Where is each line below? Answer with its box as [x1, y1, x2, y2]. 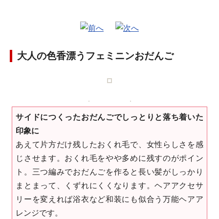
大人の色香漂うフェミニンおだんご [17, 50, 174, 62]
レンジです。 [16, 208, 63, 218]
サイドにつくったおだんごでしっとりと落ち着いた [16, 112, 203, 122]
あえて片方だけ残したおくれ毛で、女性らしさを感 [16, 140, 203, 149]
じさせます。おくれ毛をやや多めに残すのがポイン [16, 153, 203, 163]
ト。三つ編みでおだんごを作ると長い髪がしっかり [16, 167, 203, 176]
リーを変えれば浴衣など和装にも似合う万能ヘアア [16, 195, 203, 204]
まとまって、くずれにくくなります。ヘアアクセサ [16, 181, 203, 190]
